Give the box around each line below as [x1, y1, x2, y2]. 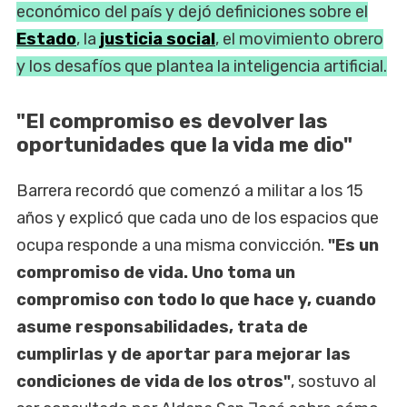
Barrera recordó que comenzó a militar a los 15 [16, 180, 363, 201]
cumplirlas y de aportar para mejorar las [16, 343, 351, 364]
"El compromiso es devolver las [16, 108, 328, 134]
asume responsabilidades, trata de [16, 316, 308, 337]
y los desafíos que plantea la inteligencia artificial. [16, 55, 387, 76]
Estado [16, 28, 76, 49]
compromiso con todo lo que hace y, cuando [16, 289, 376, 310]
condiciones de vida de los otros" [16, 371, 291, 392]
